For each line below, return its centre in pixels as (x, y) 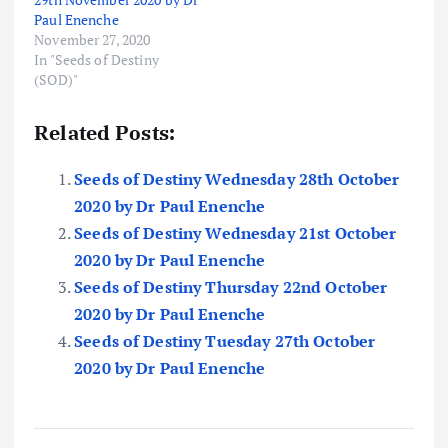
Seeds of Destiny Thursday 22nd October (231, 286)
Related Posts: (105, 132)
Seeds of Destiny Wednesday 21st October (235, 232)
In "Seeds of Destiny (96, 59)
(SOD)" (56, 79)
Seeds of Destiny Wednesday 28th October (237, 178)
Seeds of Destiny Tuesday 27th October (225, 340)
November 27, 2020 (92, 39)
